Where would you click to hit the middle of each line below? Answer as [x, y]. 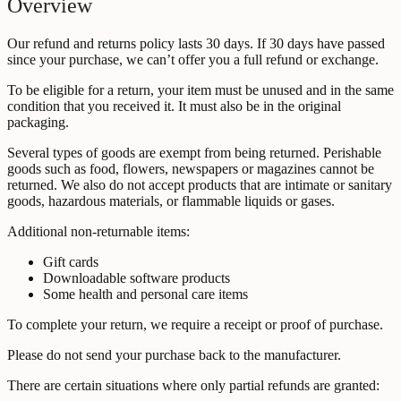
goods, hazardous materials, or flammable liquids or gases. [171, 200]
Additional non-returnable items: [98, 231]
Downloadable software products [137, 277]
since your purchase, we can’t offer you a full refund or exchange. [193, 59]
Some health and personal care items [145, 294]
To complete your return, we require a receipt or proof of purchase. [195, 324]
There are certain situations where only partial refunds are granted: [193, 385]
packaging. [38, 122]
